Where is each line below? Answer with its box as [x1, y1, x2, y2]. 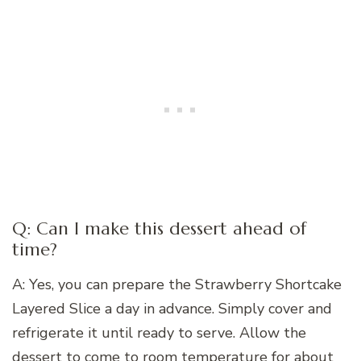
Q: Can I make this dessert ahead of [12, 218, 306, 240]
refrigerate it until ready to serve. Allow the [12, 322, 306, 342]
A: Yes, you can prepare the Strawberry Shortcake [12, 274, 342, 294]
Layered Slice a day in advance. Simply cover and [12, 298, 332, 318]
